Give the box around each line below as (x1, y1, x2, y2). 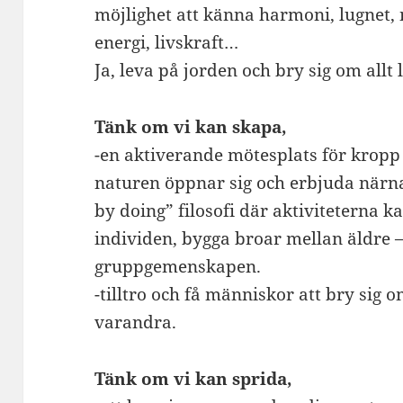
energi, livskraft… (94, 31, 239, 54)
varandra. (94, 309, 177, 334)
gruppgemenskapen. (94, 254, 262, 278)
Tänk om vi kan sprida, (94, 366, 293, 390)
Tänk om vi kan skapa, (94, 114, 288, 139)
